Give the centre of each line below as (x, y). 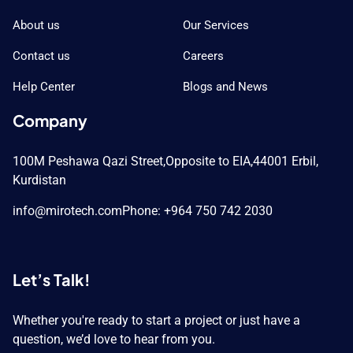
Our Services (216, 26)
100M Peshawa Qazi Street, (89, 162)
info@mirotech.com (67, 211)
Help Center (43, 87)
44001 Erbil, (285, 162)
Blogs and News (225, 87)
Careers (203, 56)
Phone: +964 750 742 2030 (197, 211)
